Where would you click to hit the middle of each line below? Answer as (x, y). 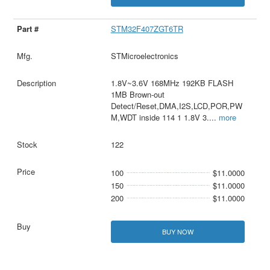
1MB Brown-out (137, 94)
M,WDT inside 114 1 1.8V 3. (160, 117)
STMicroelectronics (144, 55)
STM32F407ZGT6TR (147, 28)
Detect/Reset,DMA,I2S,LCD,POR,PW (176, 105)
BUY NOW (177, 231)
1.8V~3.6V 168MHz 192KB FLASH (172, 83)
